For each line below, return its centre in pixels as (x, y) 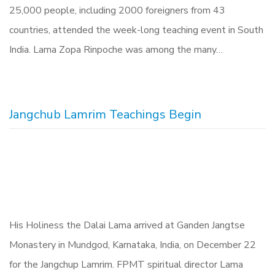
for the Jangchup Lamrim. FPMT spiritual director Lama (126, 265)
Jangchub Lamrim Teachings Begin (105, 114)
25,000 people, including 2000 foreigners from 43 (117, 10)
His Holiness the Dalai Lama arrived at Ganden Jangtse (127, 225)
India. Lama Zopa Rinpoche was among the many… (116, 50)
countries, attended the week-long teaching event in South (136, 30)
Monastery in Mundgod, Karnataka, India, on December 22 (133, 245)
